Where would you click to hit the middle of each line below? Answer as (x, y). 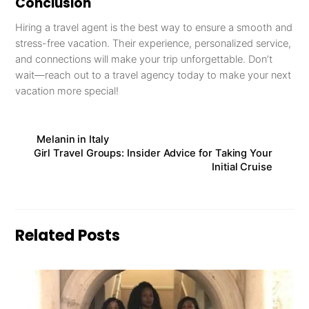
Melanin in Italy (73, 139)
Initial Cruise (242, 167)
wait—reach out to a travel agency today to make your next (153, 75)
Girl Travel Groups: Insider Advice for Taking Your (153, 153)
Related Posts (68, 235)
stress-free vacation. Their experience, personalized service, (153, 43)
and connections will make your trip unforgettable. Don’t (144, 59)
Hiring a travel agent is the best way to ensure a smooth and (154, 27)
